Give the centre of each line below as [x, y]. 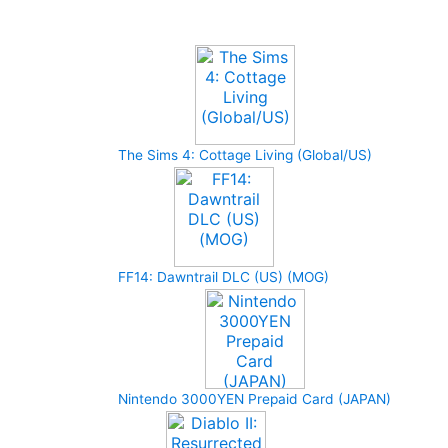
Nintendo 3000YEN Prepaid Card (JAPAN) [254, 399]
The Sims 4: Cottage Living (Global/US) [245, 155]
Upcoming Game [211, 17]
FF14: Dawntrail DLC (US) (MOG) [223, 277]
